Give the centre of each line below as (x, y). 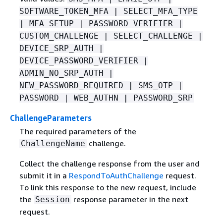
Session (52, 199)
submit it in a (44, 175)
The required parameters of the (78, 131)
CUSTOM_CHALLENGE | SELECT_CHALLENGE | (111, 36)
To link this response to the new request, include (108, 187)
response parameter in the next (130, 199)
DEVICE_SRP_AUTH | (61, 48)
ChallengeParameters (51, 118)
